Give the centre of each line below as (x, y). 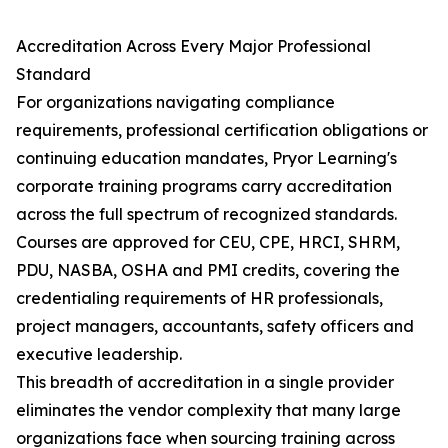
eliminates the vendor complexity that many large (208, 410)
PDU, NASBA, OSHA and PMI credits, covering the (208, 270)
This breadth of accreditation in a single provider (205, 382)
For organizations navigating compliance (175, 102)
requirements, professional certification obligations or (222, 130)
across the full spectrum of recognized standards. (206, 214)
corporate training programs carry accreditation (204, 186)
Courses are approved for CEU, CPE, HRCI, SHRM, (208, 242)
